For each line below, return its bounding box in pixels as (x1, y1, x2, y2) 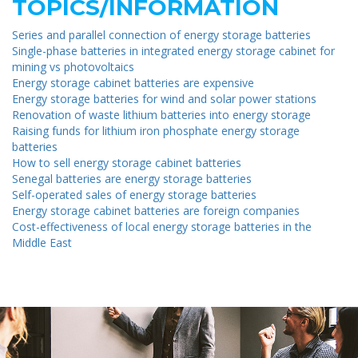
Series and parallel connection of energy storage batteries (12, 26, 311, 42)
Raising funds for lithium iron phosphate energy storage (12, 122, 300, 138)
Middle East (12, 234, 72, 250)
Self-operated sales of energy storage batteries (12, 186, 257, 202)
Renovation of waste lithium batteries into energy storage (12, 106, 311, 122)
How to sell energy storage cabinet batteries (12, 154, 241, 170)
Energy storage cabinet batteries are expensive (12, 74, 254, 90)
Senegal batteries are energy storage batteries (12, 170, 252, 186)
